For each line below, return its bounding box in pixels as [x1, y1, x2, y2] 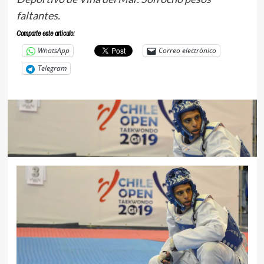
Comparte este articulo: [16, 28, 75, 38]
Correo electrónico [158, 45, 216, 56]
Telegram [37, 63, 67, 74]
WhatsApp [37, 45, 70, 56]
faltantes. [16, 8, 60, 22]
